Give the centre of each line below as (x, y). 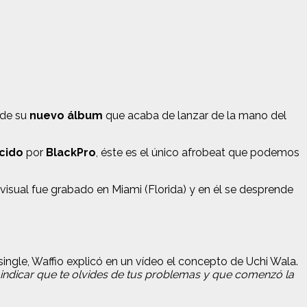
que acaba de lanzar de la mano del (195, 115)
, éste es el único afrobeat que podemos (198, 152)
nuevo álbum (65, 115)
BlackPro (71, 152)
